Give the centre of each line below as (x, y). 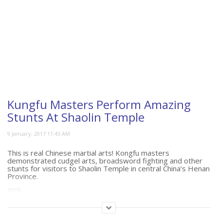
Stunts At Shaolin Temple (76, 117)
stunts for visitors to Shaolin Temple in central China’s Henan (109, 169)
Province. (23, 176)
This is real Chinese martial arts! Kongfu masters (88, 153)
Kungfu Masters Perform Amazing (99, 105)
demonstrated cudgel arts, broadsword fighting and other (105, 161)
